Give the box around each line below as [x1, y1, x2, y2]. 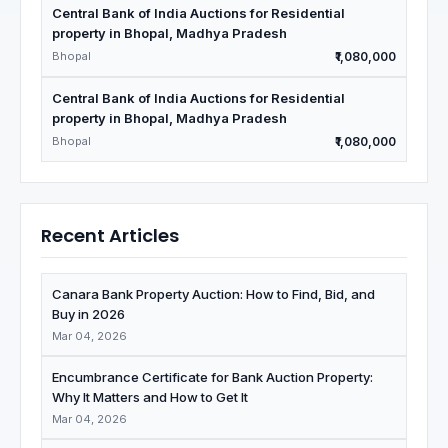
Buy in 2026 [52, 306, 125, 322]
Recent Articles [41, 223, 179, 248]
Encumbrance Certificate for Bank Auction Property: [52, 369, 373, 385]
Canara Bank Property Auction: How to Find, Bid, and [52, 286, 375, 302]
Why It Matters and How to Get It [52, 389, 248, 405]
